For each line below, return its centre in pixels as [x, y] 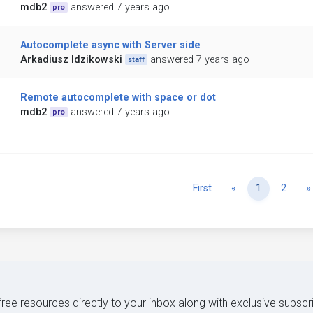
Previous [255, 188]
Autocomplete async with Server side [110, 45]
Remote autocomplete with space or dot [118, 98]
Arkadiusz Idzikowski [71, 60]
